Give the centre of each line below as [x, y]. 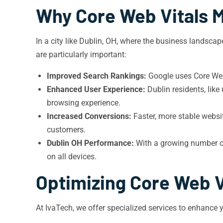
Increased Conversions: [89, 116]
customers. [66, 130]
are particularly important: [81, 55]
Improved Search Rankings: [97, 76]
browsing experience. [84, 103]
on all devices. [72, 157]
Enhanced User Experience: [96, 89]
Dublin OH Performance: [90, 143]
